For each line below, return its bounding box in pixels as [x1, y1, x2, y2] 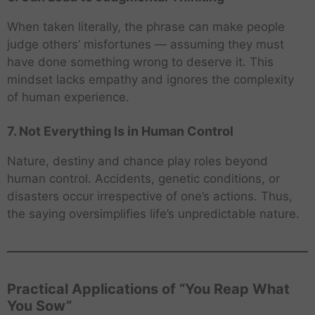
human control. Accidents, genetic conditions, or [7, 172, 280, 186]
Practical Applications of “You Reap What [7, 281, 290, 298]
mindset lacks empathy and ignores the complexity [7, 72, 294, 86]
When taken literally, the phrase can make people [7, 19, 285, 34]
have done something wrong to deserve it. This [7, 54, 274, 69]
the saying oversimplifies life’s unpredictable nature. [7, 207, 300, 221]
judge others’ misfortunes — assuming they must [7, 37, 284, 51]
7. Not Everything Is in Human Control [7, 124, 233, 139]
